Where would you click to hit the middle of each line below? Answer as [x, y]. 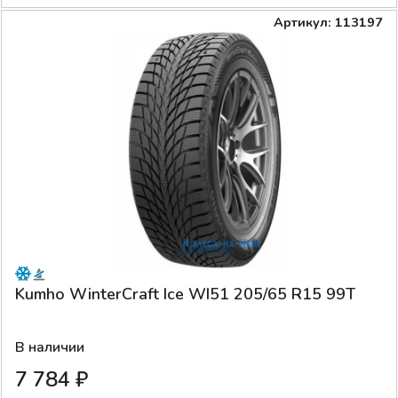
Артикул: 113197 [328, 22]
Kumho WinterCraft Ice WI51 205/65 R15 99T [185, 294]
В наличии [50, 347]
